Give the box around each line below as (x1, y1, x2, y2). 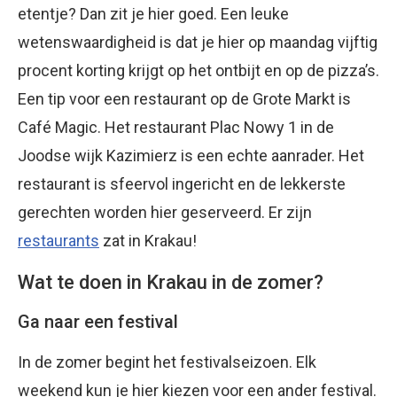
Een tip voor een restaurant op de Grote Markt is (18, 90, 351, 109)
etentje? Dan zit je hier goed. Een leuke (18, 4, 289, 24)
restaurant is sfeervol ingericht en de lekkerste (18, 175, 346, 194)
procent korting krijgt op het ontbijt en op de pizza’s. (18, 61, 379, 81)
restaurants (18, 231, 99, 251)
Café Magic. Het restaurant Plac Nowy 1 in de (18, 118, 334, 137)
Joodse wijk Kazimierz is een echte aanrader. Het (18, 146, 364, 166)
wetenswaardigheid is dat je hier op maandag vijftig (18, 33, 378, 52)
